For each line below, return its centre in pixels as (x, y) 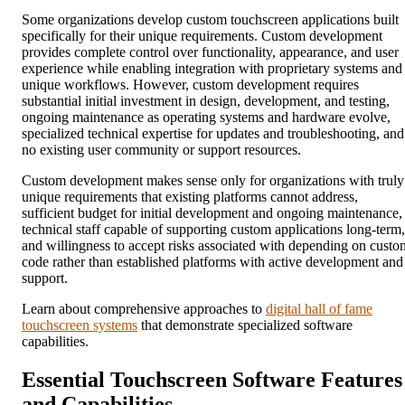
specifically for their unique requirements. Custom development (202, 36)
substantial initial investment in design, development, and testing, (206, 101)
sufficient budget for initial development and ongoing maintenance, (212, 213)
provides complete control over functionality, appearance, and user (210, 52)
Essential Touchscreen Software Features (212, 380)
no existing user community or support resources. (161, 150)
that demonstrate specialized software (245, 325)
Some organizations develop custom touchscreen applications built (210, 20)
